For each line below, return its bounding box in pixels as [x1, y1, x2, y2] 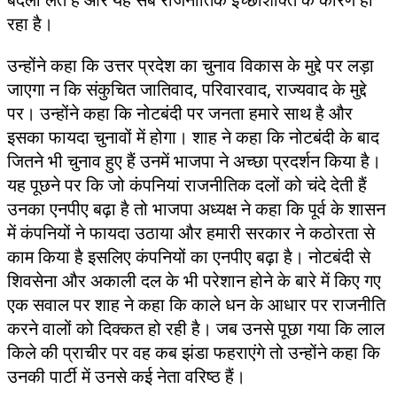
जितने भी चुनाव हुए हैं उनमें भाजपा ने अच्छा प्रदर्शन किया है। [7, 148, 381, 173]
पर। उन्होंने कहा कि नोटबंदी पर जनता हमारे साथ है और [7, 100, 353, 125]
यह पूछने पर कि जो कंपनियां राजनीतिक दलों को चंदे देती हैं [7, 172, 367, 197]
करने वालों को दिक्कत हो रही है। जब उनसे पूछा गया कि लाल [7, 315, 385, 340]
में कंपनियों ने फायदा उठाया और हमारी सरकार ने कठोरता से [7, 220, 375, 245]
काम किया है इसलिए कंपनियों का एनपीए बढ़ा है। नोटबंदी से [7, 244, 370, 269]
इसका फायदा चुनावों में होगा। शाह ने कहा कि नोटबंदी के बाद [7, 124, 379, 149]
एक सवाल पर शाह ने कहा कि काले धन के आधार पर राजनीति [7, 292, 385, 316]
